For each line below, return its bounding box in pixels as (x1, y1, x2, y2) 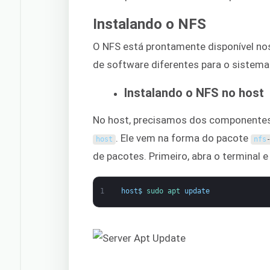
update (184, 186, 210, 195)
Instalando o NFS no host (124, 85, 265, 100)
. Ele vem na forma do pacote (115, 132, 251, 145)
